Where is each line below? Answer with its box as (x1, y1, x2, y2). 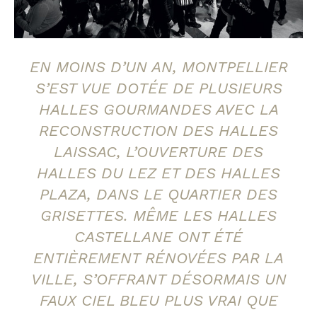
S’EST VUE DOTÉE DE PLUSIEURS (35, 79, 282, 98)
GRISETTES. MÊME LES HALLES (40, 207, 277, 225)
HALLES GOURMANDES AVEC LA (38, 100, 279, 119)
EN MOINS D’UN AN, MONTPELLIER (29, 58, 288, 76)
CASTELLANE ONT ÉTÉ (74, 228, 243, 246)
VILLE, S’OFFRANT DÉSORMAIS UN (30, 270, 287, 289)
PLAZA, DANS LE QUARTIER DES (40, 185, 277, 204)
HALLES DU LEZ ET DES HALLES (37, 164, 280, 183)
